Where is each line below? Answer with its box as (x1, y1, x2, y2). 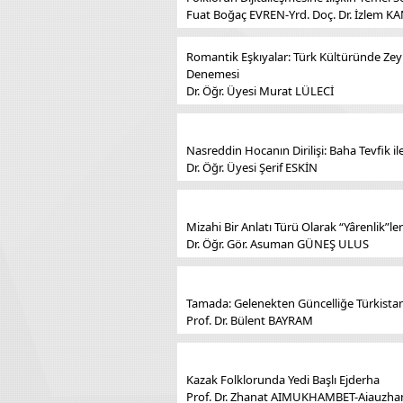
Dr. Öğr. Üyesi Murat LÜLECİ (186, 83, 334, 99)
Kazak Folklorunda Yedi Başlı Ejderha (186, 372, 380, 388)
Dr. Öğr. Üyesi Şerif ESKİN (186, 159, 318, 175)
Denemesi (186, 66, 239, 82)
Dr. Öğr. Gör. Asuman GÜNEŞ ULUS (186, 236, 369, 252)
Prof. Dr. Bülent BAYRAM (186, 312, 313, 328)
